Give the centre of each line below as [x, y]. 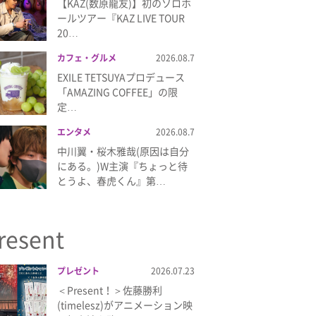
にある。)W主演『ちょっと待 [122, 166]
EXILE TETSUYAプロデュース [121, 77]
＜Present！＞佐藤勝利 [110, 290]
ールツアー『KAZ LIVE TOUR [121, 18]
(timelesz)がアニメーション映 [125, 305]
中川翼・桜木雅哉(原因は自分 [123, 151]
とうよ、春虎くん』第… [111, 181]
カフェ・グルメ [87, 58]
